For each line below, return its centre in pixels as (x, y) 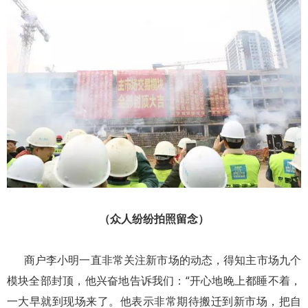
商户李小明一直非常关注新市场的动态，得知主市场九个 (154, 260)
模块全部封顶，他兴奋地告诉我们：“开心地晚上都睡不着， (154, 280)
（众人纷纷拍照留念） (154, 218)
